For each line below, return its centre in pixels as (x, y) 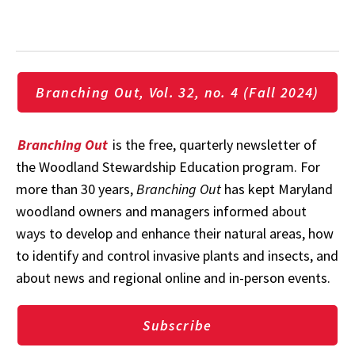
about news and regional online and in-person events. (173, 277)
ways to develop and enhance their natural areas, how (175, 233)
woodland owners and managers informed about (161, 211)
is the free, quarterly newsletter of (215, 144)
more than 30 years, (76, 189)
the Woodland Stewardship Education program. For (168, 166)
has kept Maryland (277, 189)
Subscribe (177, 325)
